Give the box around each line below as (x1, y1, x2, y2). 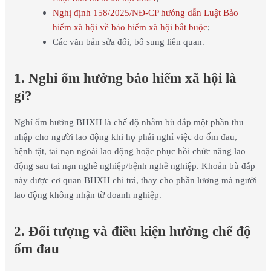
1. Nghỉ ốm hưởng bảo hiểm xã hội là (13, 71, 237, 87)
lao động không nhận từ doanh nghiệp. (13, 190, 162, 200)
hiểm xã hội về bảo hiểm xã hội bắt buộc (52, 22, 207, 33)
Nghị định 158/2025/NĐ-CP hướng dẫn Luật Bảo (52, 8, 238, 18)
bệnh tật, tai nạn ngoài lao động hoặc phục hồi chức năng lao (13, 146, 246, 157)
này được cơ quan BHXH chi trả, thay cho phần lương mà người (13, 175, 257, 186)
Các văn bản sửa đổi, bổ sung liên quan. (52, 37, 204, 47)
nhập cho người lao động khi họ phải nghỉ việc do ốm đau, (13, 132, 237, 142)
